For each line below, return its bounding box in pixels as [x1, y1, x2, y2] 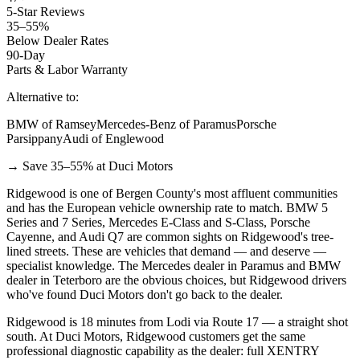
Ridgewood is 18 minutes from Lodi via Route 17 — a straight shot [6, 314, 348, 329]
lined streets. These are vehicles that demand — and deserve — [6, 243, 326, 258]
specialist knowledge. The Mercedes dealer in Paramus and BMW [6, 258, 341, 272]
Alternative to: [6, 89, 79, 104]
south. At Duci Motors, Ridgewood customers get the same [6, 329, 305, 343]
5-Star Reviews [6, 4, 84, 18]
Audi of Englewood [63, 131, 164, 145]
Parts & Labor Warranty [6, 62, 128, 76]
